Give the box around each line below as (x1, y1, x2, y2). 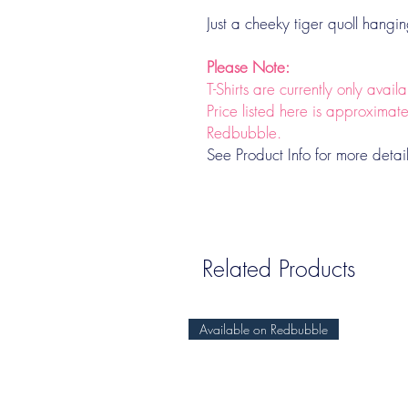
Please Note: (207, 56, 290, 77)
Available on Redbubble (199, 321, 328, 338)
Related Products (202, 253, 355, 284)
